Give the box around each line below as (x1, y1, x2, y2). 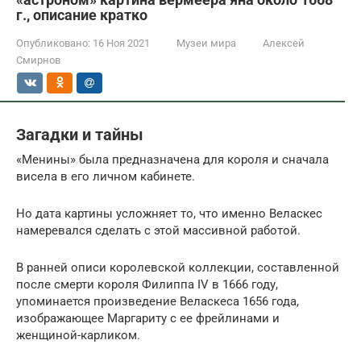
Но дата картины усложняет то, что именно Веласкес (16, 205, 322, 221)
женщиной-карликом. (16, 327, 140, 342)
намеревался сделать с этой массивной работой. (16, 222, 301, 238)
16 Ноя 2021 (93, 37, 150, 49)
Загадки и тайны (16, 126, 143, 144)
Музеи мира (176, 37, 236, 49)
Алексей (263, 37, 305, 49)
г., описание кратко (16, 6, 147, 23)
